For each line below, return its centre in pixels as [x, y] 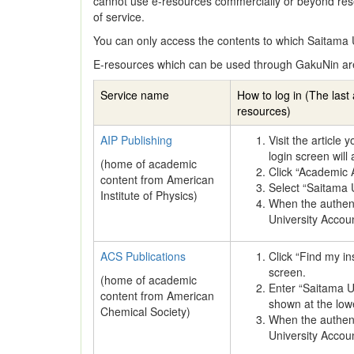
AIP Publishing [136, 140]
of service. [119, 17]
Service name [135, 95]
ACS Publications [143, 256]
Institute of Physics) [149, 195]
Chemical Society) [145, 311]
